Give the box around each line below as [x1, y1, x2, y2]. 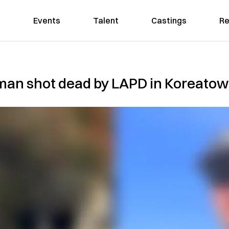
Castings [151, 15, 187, 26]
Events [33, 15, 60, 26]
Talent [93, 15, 119, 26]
